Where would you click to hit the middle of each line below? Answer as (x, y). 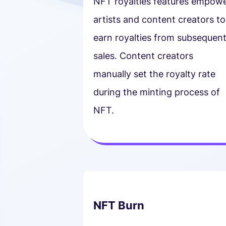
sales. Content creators (143, 55)
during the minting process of (156, 92)
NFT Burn (119, 205)
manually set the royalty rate (154, 74)
